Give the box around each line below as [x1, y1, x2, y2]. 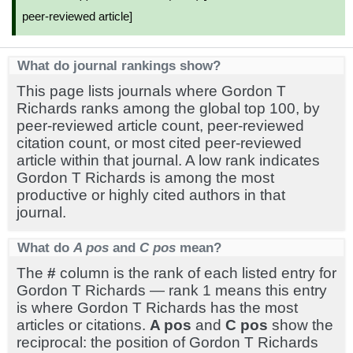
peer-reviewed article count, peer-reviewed [17, 117, 304, 134]
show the [268, 317, 333, 333]
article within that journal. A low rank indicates [17, 152, 320, 169]
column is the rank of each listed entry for [56, 265, 336, 281]
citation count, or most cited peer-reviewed [17, 135, 302, 151]
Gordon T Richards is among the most [17, 169, 274, 186]
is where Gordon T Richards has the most [17, 299, 298, 316]
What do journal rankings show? [17, 58, 221, 73]
